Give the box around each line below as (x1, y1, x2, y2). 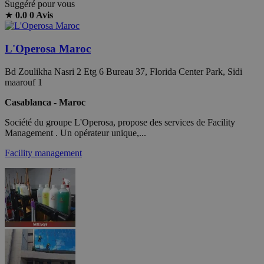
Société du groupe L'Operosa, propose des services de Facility (5, 117, 235, 127)
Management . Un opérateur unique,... (5, 127, 146, 138)
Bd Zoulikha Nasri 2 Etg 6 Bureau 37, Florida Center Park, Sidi (5, 66, 242, 77)
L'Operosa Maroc (5, 42, 91, 55)
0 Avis (29, 10, 53, 21)
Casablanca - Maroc (5, 97, 85, 107)
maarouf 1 (5, 77, 42, 87)
